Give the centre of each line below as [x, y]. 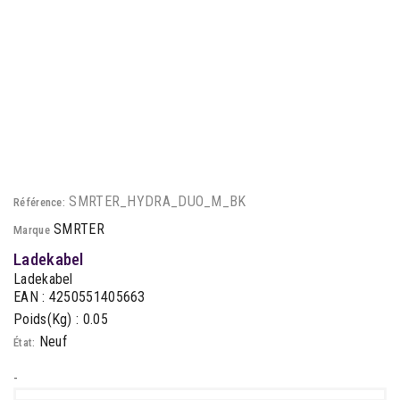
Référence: [39, 202]
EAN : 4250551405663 [79, 297]
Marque [32, 230]
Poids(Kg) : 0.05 [61, 319]
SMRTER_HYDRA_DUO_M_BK [158, 201]
